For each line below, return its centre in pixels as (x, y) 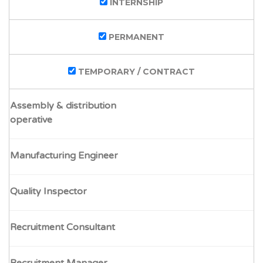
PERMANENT (135, 37)
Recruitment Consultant (63, 227)
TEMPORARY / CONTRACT (135, 72)
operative (31, 120)
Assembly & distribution (63, 106)
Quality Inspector (48, 191)
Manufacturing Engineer (64, 156)
